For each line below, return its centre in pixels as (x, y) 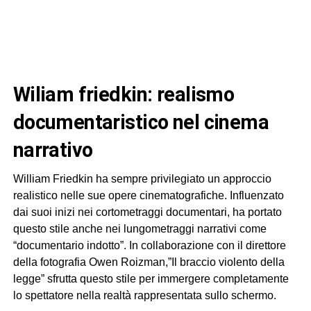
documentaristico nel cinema (141, 123)
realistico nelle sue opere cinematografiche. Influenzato (148, 196)
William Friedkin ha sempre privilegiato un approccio (142, 179)
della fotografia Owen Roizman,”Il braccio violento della (149, 262)
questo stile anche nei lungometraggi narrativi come (140, 229)
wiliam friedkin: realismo (22, 95)
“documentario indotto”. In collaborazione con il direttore (149, 246)
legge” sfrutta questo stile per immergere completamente (151, 279)
